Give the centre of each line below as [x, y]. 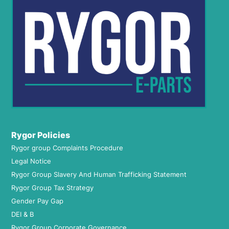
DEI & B [22, 214]
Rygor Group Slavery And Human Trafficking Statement [99, 175]
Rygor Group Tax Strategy [52, 188]
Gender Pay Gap [37, 201]
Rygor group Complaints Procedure [67, 148]
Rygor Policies [41, 135]
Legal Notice [31, 161]
